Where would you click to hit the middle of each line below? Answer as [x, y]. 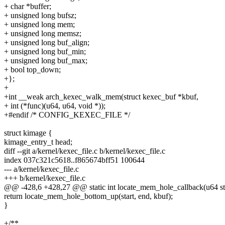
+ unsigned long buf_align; [47, 43]
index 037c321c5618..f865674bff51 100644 [74, 160]
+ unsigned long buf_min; [45, 52]
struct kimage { [28, 133]
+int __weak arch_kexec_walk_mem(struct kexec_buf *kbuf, [101, 97]
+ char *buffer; [28, 7]
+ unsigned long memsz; [43, 34]
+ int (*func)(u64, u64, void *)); [55, 106]
